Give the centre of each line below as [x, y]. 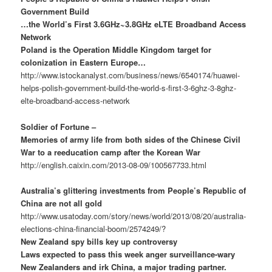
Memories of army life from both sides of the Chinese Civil [131, 139]
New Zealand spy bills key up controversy [99, 241]
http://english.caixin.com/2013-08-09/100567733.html [114, 165]
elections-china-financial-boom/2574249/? [93, 228]
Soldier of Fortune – [59, 126]
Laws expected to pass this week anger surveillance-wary [128, 254]
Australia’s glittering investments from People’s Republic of [134, 190]
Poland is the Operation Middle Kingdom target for [116, 50]
